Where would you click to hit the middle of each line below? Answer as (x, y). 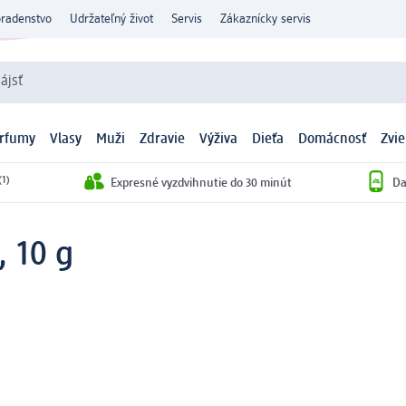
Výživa (218, 140)
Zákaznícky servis (266, 19)
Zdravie (162, 140)
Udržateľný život (111, 19)
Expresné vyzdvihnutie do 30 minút (201, 183)
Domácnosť (332, 140)
